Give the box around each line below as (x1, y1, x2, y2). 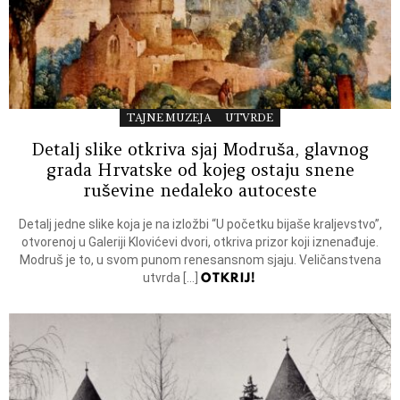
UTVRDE (224, 111, 274, 124)
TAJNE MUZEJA (126, 111, 211, 124)
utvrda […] (143, 270, 202, 285)
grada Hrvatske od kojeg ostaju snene (46, 158, 354, 180)
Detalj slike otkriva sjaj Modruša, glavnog (31, 137, 369, 160)
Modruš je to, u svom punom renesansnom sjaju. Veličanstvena (19, 252, 381, 267)
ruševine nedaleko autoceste (83, 179, 317, 201)
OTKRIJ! (201, 268, 257, 287)
